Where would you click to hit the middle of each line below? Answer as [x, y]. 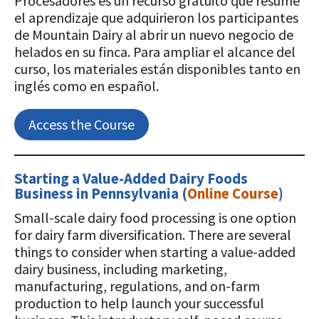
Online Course [233, 193]
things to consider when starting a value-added [155, 252]
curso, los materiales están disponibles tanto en [157, 69]
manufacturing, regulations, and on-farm [137, 286]
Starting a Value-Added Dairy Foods [131, 178]
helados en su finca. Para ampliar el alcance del [155, 52]
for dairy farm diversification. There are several [153, 235]
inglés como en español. [87, 86]
